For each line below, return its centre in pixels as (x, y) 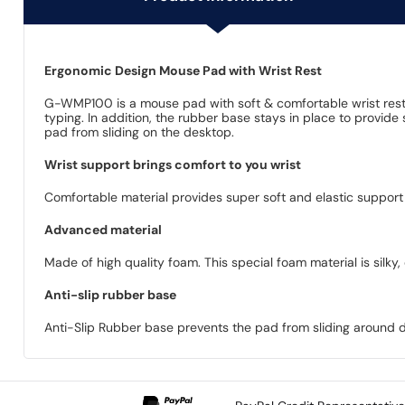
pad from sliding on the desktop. (140, 132)
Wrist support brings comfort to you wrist (173, 164)
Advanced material (104, 229)
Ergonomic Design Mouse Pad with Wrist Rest (184, 70)
